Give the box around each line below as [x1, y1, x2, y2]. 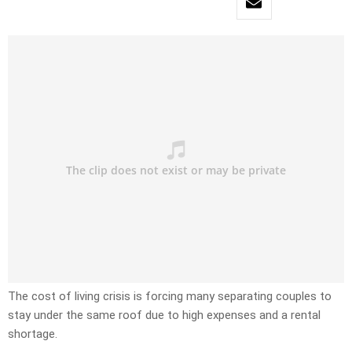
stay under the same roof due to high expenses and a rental [8, 308, 321, 323]
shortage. [8, 327, 57, 342]
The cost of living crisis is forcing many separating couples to [8, 289, 332, 304]
